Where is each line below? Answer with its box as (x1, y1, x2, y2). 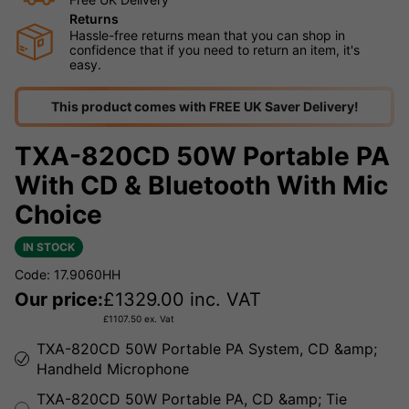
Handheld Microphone (37, 360, 189, 379)
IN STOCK (23, 240, 75, 255)
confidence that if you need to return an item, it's (69, 42, 360, 58)
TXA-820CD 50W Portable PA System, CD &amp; (37, 340, 377, 359)
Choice (15, 199, 102, 231)
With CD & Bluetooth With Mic (15, 170, 388, 202)
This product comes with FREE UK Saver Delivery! (50, 99, 359, 115)
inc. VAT (184, 288, 261, 311)
